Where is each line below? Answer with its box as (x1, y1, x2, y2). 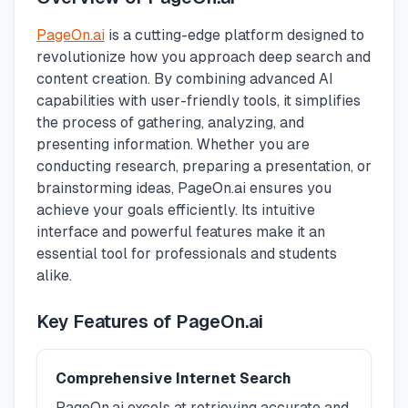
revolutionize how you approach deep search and (36, 47, 371, 66)
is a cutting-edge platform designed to (105, 25, 364, 44)
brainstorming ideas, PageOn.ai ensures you (36, 178, 331, 197)
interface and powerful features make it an (36, 222, 325, 240)
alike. (36, 266, 72, 284)
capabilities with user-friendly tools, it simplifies (36, 91, 361, 109)
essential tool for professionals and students (36, 244, 337, 262)
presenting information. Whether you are (36, 135, 310, 153)
